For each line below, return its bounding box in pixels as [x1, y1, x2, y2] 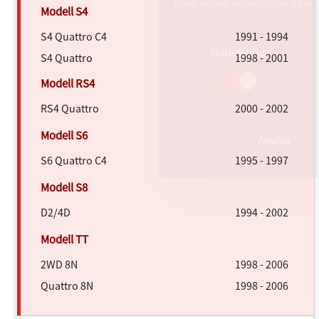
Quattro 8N [41, 278, 93, 293]
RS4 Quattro [41, 100, 99, 115]
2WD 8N [41, 256, 78, 271]
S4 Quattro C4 [41, 28, 107, 43]
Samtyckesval [157, 29, 226, 42]
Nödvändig [210, 46, 266, 59]
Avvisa [257, 134, 291, 147]
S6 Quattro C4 [41, 152, 107, 167]
